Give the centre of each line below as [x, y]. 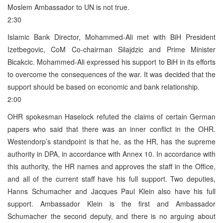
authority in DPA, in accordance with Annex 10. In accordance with [111, 154]
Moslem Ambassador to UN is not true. [68, 7]
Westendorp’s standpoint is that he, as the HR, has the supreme [111, 141]
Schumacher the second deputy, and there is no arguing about [111, 216]
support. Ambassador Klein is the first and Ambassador [111, 203]
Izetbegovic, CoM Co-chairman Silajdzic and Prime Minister [111, 49]
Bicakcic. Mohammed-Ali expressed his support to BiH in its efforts [111, 61]
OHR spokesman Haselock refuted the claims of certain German [111, 116]
